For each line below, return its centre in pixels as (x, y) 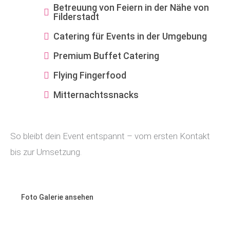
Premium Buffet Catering (106, 56)
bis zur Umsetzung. (46, 152)
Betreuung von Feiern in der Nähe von (131, 7)
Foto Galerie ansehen (57, 197)
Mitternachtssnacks (96, 95)
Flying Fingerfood (90, 75)
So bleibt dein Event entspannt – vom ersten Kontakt (110, 136)
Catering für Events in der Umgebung (130, 36)
